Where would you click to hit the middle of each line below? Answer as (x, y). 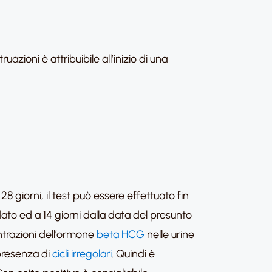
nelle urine (169, 234)
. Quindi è (133, 254)
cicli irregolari (82, 254)
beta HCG (121, 234)
